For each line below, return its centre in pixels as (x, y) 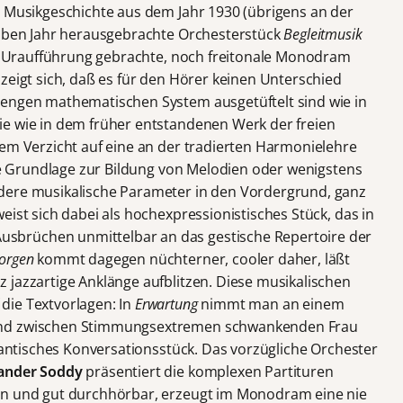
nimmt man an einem (271, 304)
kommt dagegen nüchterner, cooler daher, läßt (192, 259)
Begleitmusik (323, 34)
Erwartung (166, 304)
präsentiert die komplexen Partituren (208, 371)
